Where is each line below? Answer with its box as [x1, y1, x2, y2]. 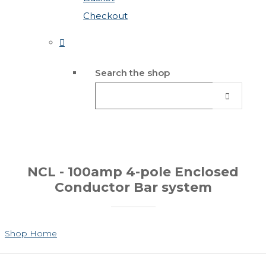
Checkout [83, 9, 128, 21]
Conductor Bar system [54, 179, 212, 195]
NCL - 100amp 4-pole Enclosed [27, 164, 239, 179]
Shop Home [5, 228, 57, 239]
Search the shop [95, 66, 170, 78]
